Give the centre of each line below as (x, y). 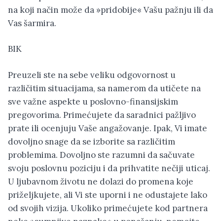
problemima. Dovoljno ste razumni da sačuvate (101, 155)
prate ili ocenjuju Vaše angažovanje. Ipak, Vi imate (108, 128)
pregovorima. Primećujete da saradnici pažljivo (102, 115)
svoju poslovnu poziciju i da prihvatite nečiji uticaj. (109, 168)
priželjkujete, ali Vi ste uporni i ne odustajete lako (108, 195)
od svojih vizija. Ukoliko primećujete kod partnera (108, 208)
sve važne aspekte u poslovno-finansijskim (93, 101)
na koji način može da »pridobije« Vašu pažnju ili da (110, 10)
